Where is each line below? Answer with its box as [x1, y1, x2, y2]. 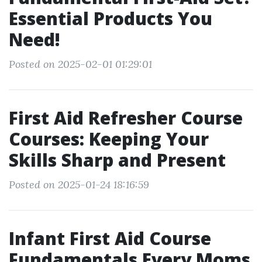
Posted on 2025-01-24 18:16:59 [9, 178, 149, 191]
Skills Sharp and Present [9, 148, 226, 172]
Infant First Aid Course [9, 226, 211, 250]
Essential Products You [9, 6, 212, 30]
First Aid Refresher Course [9, 106, 243, 130]
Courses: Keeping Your [9, 127, 209, 151]
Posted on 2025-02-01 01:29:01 [9, 57, 152, 71]
